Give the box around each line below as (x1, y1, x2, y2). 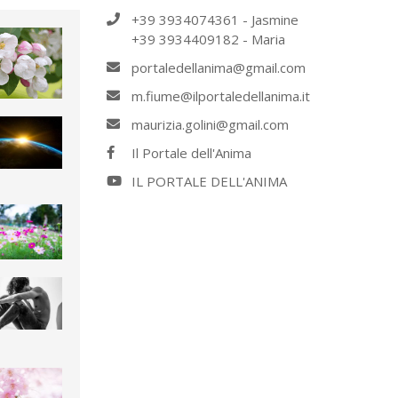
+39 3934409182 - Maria (131, 30, 285, 49)
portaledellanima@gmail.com (131, 59, 306, 77)
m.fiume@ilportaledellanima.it (131, 87, 310, 106)
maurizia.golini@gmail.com (131, 115, 289, 134)
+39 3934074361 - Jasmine (131, 11, 298, 29)
